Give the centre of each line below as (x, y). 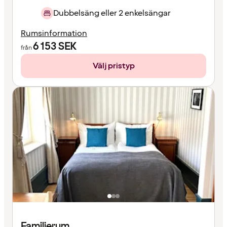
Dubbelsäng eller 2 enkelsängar (112, 13)
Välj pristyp (113, 66)
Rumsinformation (54, 34)
